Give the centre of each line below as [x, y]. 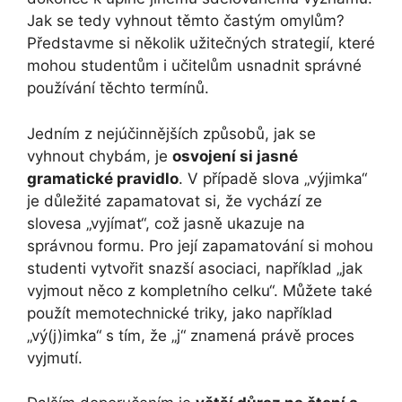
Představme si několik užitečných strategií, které [201, 44]
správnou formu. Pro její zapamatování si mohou [200, 245]
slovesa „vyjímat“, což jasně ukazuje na [166, 223]
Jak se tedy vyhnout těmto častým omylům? [186, 21]
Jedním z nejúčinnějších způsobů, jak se [171, 133]
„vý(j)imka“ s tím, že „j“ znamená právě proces [191, 335]
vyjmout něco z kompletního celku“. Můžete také [200, 290]
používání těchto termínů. [118, 88]
